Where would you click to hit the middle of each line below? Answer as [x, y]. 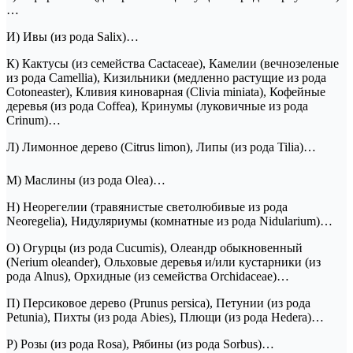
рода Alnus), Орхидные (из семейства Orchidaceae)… [148, 277]
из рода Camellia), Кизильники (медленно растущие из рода [166, 78]
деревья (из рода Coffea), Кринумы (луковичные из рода [157, 106]
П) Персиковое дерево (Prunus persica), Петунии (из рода [158, 303]
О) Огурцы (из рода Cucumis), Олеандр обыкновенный [154, 248]
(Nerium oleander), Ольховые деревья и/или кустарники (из [163, 262]
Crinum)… [33, 121]
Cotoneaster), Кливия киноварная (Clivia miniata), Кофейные [166, 92]
